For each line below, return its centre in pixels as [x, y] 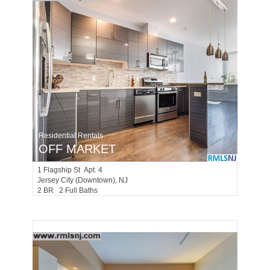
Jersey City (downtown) [76, 180]
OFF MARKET [77, 149]
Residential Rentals [71, 136]
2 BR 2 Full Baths [70, 190]
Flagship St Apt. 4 [73, 170]
